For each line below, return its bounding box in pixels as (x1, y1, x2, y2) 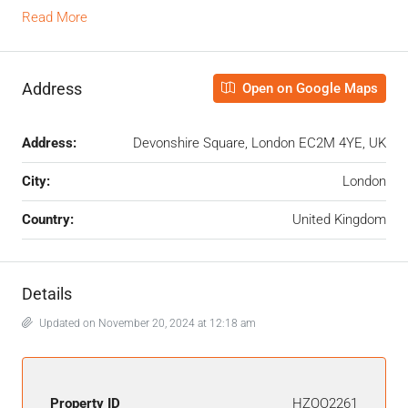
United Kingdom (292, 211, 386, 229)
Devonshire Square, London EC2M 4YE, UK (133, 135, 386, 152)
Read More (22, 9, 87, 26)
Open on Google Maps (239, 80, 378, 97)
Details (22, 284, 72, 304)
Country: (22, 211, 74, 229)
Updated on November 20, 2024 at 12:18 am (36, 317, 256, 331)
